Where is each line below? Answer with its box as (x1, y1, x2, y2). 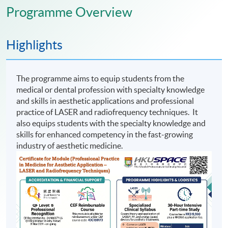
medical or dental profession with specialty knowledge (16, 85, 205, 95)
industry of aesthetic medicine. (16, 141, 123, 151)
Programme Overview (6, 5, 132, 20)
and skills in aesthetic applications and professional (16, 96, 194, 106)
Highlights (6, 38, 63, 52)
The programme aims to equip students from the (16, 74, 185, 83)
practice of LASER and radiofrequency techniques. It (16, 107, 198, 117)
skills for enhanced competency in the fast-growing (16, 130, 193, 139)
